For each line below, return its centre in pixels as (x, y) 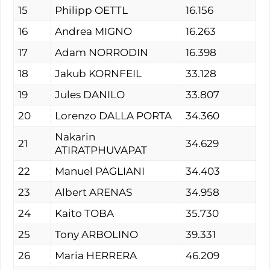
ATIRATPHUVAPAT (101, 150)
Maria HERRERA (96, 255)
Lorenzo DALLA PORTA (114, 115)
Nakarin (75, 137)
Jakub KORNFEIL (99, 73)
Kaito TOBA (85, 213)
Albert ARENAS (94, 192)
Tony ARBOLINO (97, 234)
